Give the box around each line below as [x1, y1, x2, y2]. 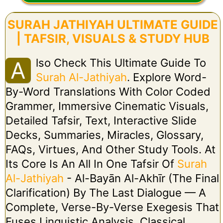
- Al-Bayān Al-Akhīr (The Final [63, 171, 219, 185]
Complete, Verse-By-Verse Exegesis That [5, 200, 219, 214]
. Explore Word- [126, 70, 207, 84]
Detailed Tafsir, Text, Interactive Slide [5, 113, 197, 127]
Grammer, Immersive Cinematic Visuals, [5, 99, 209, 112]
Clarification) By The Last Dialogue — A [5, 186, 206, 199]
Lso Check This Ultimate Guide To [35, 56, 206, 69]
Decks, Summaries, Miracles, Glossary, [5, 128, 204, 141]
